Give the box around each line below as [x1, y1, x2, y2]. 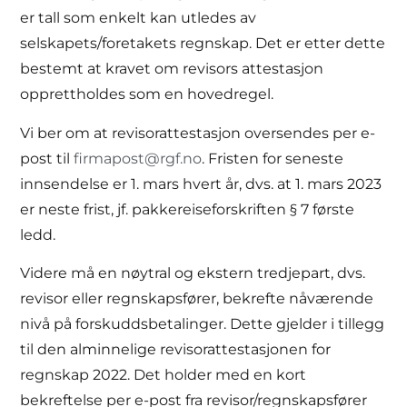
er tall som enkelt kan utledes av [20, 9, 257, 27]
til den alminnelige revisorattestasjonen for [20, 341, 332, 359]
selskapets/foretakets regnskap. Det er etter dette [20, 35, 386, 53]
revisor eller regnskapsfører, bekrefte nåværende [20, 290, 374, 308]
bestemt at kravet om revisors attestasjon [20, 60, 324, 78]
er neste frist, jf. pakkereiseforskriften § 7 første [20, 200, 355, 218]
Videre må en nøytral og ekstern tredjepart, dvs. [20, 264, 366, 283]
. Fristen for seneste [202, 149, 344, 167]
